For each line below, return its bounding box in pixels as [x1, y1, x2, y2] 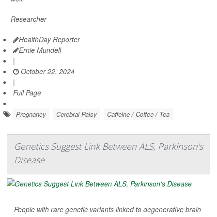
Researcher [11, 14, 46, 24]
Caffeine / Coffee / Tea [107, 109, 170, 119]
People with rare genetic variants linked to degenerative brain [14, 204, 201, 215]
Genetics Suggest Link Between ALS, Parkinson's [14, 140, 203, 153]
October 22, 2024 [19, 66, 75, 77]
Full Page [13, 88, 41, 98]
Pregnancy [16, 109, 46, 119]
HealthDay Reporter [19, 34, 80, 45]
